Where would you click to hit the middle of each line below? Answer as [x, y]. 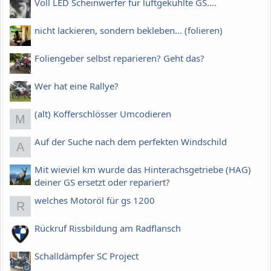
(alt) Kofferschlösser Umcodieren [103, 113]
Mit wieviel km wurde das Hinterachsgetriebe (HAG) [143, 169]
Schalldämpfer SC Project [87, 256]
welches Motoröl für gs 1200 [95, 200]
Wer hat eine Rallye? [77, 86]
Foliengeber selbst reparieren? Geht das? [119, 58]
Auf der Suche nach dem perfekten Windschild [131, 141]
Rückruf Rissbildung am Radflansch [108, 228]
